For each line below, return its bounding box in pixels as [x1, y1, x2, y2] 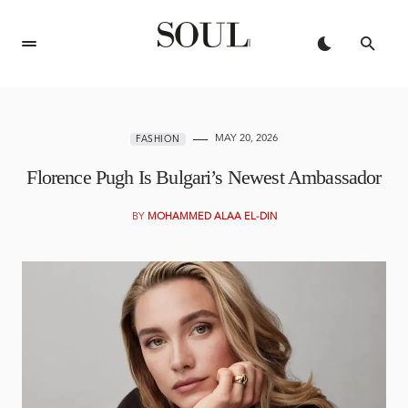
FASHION [136, 135, 180, 144]
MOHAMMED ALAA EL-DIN [147, 212, 277, 222]
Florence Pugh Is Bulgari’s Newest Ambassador [26, 166, 382, 189]
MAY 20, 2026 [214, 134, 278, 144]
